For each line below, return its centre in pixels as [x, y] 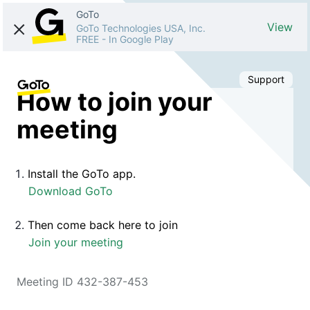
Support [266, 79]
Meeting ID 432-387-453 [82, 281]
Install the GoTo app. [82, 173]
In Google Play [141, 39]
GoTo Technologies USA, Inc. [141, 28]
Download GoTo [71, 191]
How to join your [115, 101]
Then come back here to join [103, 225]
